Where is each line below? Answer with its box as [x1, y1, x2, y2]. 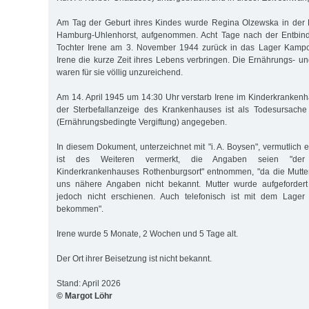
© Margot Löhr [57, 290, 112, 301]
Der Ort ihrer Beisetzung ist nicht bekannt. [57, 253, 212, 263]
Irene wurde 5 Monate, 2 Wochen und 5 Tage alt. [57, 228, 238, 239]
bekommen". [57, 203, 103, 214]
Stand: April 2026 [57, 278, 121, 288]
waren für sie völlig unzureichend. [57, 67, 183, 77]
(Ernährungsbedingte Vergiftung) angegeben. [57, 117, 227, 127]
